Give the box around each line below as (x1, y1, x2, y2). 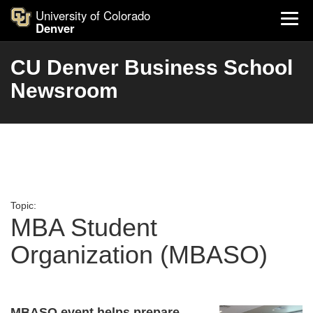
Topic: (10, 200, 36, 211)
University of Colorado (36, 7, 150, 24)
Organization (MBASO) (10, 240, 268, 269)
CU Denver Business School (10, 56, 293, 79)
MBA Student (10, 213, 157, 242)
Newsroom (10, 79, 118, 102)
